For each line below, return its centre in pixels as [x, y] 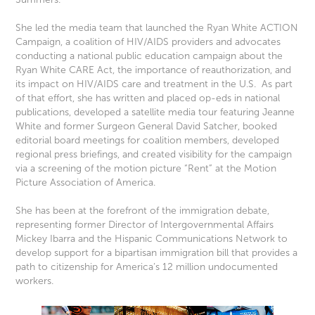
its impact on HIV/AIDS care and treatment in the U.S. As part [154, 84]
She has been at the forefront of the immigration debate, [143, 211]
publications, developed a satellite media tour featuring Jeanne [155, 112]
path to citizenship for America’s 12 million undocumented [147, 267]
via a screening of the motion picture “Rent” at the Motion [146, 169]
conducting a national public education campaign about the [149, 56]
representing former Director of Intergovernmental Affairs [145, 225]
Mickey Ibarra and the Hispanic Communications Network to [152, 239]
